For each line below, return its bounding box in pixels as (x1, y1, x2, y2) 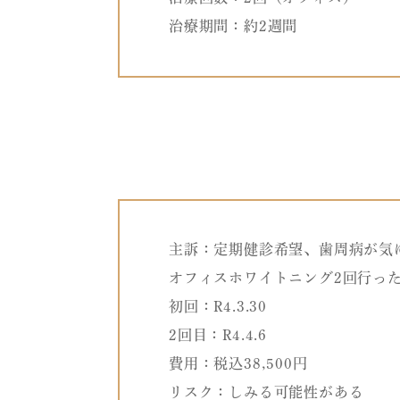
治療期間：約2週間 (169, 19, 298, 34)
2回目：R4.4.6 (169, 328, 267, 343)
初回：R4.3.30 (169, 299, 267, 314)
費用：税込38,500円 (169, 356, 308, 371)
